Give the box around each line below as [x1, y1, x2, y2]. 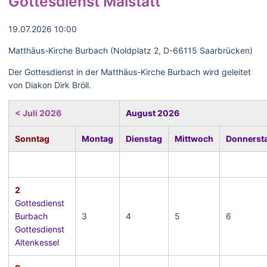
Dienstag [126, 133, 162, 144]
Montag [82, 133, 113, 144]
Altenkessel [15, 237, 59, 247]
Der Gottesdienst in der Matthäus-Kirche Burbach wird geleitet [8, 67, 251, 77]
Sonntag [15, 133, 49, 144]
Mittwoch [175, 133, 213, 144]
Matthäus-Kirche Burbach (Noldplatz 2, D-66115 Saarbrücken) [8, 45, 253, 55]
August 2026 [126, 108, 179, 118]
